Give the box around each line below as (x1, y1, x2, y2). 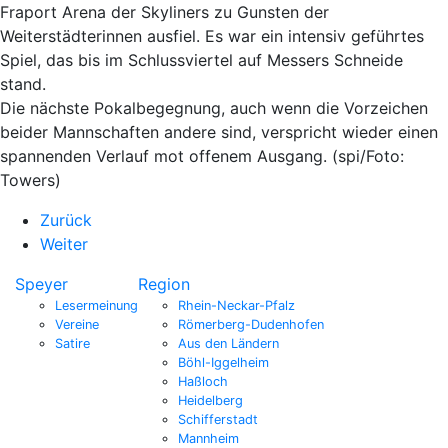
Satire (55, 335, 90, 351)
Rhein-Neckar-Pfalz (178, 297, 295, 313)
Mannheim (178, 430, 239, 446)
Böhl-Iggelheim (178, 354, 269, 370)
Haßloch (178, 373, 228, 389)
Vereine (55, 316, 99, 332)
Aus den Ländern (178, 335, 279, 351)
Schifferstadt (178, 411, 258, 427)
